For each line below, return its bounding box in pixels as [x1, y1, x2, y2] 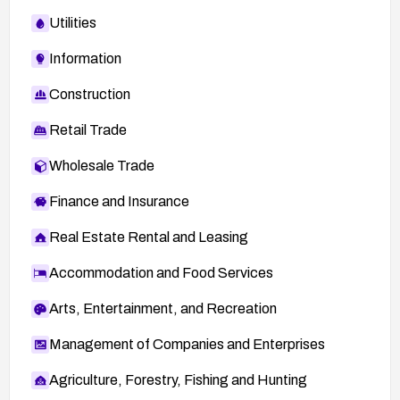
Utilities [49, 14, 96, 30]
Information [49, 50, 121, 66]
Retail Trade [49, 121, 127, 137]
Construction [49, 86, 130, 102]
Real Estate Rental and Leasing [49, 229, 248, 245]
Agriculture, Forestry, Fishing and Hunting [49, 371, 307, 387]
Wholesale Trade [49, 157, 154, 173]
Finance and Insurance [49, 193, 189, 209]
